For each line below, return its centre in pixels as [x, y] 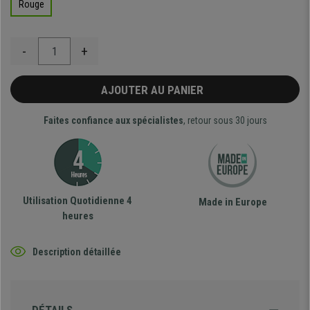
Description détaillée [77, 252]
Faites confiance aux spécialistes [113, 121]
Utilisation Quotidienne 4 [77, 201]
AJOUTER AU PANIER [155, 90]
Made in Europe [232, 202]
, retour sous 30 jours [225, 121]
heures [77, 216]
